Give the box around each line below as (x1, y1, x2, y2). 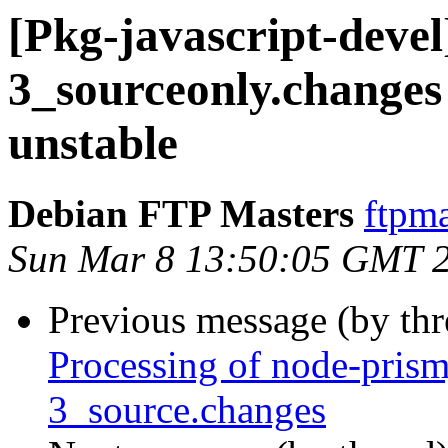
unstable (8, 117, 178, 169)
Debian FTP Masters (8, 192, 354, 236)
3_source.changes (48, 388, 326, 432)
